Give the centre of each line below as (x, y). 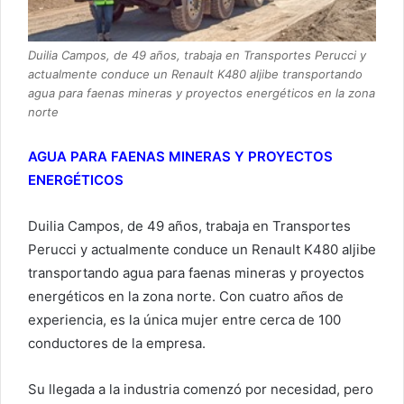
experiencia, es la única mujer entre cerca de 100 (184, 320)
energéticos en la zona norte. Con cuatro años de (186, 297)
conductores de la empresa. (117, 344)
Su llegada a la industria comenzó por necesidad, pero (201, 390)
